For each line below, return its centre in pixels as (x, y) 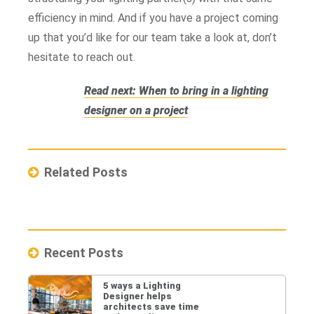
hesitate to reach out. (82, 57)
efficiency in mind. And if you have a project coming (153, 18)
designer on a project (136, 110)
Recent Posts (84, 252)
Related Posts (86, 172)
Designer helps (137, 296)
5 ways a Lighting (142, 285)
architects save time (151, 306)
